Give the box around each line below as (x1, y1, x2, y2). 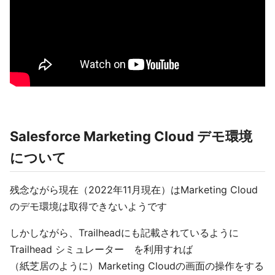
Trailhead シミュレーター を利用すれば (10, 243, 193, 255)
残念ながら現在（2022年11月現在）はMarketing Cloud (10, 184, 258, 196)
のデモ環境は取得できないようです (10, 200, 167, 212)
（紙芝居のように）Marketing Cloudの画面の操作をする (10, 260, 264, 272)
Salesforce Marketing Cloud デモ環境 (10, 128, 252, 144)
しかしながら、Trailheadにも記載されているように (10, 227, 239, 239)
